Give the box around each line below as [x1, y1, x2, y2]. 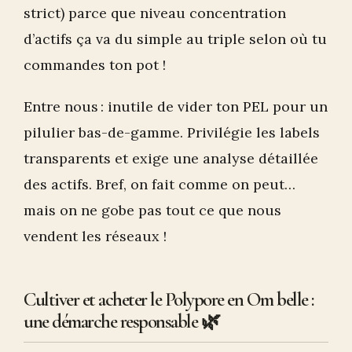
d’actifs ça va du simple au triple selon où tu [24, 30, 327, 49]
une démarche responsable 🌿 [24, 310, 219, 334]
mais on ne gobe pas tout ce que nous [24, 201, 281, 220]
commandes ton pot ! [24, 56, 166, 75]
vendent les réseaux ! [24, 227, 167, 246]
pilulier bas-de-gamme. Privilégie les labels [24, 123, 320, 142]
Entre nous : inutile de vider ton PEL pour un [24, 97, 328, 116]
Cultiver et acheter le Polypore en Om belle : [24, 288, 314, 312]
